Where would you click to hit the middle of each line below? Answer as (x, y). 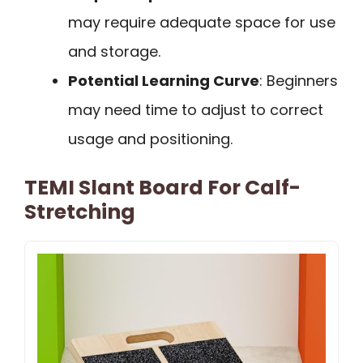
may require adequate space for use (202, 22)
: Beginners (299, 80)
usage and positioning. (150, 139)
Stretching (80, 211)
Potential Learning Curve (164, 80)
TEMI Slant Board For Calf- (162, 187)
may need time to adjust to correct (196, 109)
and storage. (114, 51)
